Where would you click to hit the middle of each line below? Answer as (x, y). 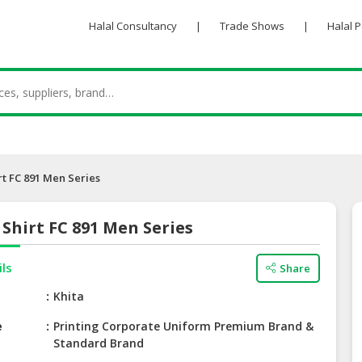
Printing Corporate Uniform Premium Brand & (184, 326)
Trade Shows (252, 26)
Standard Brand (99, 343)
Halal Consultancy (133, 26)
